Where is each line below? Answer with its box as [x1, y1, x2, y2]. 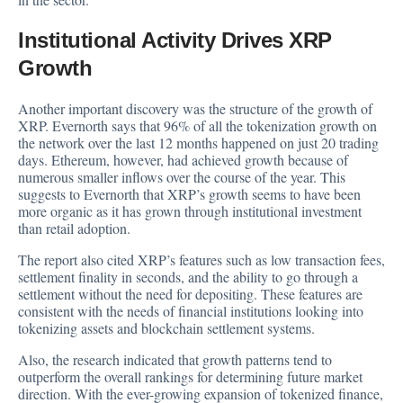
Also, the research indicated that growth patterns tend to [18, 350, 332, 370]
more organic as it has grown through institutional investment [18, 201, 362, 221]
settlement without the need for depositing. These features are [18, 284, 363, 304]
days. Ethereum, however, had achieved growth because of [18, 150, 348, 170]
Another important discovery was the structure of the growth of [18, 99, 372, 119]
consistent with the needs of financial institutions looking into [18, 301, 363, 321]
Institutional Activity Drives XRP [18, 28, 332, 53]
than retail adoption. [18, 219, 130, 238]
